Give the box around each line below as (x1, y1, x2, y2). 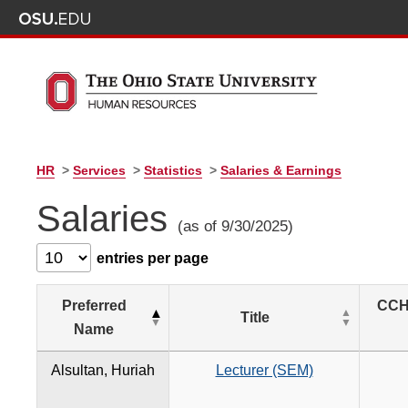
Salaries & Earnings (220, 163, 342, 178)
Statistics (144, 163, 202, 178)
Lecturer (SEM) (215, 362, 313, 379)
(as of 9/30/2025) (178, 218, 293, 236)
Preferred (61, 298, 127, 314)
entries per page (97, 250, 209, 267)
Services (73, 163, 126, 178)
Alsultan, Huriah (51, 362, 155, 379)
